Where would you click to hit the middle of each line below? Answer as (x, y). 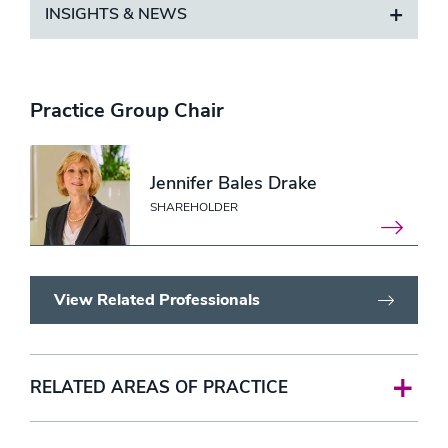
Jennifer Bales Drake (233, 183)
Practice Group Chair (127, 110)
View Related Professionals (157, 300)
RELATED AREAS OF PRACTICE (159, 387)
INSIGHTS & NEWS (116, 14)
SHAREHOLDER (194, 207)
